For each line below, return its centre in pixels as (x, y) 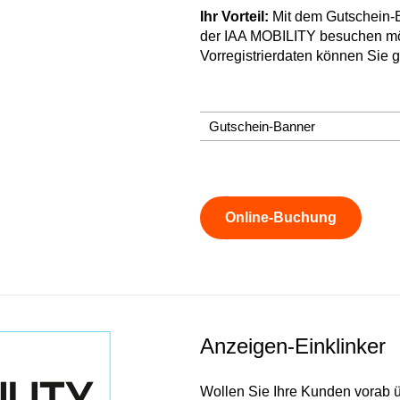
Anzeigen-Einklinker (293, 346)
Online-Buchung (281, 217)
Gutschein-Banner (262, 126)
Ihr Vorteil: (234, 16)
